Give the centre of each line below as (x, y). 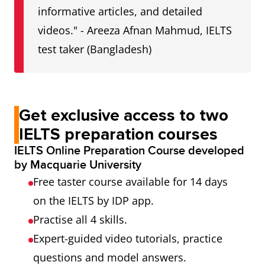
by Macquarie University (78, 165)
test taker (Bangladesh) (95, 49)
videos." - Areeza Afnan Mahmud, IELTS (135, 30)
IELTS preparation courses (118, 134)
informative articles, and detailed (120, 11)
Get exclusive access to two (124, 115)
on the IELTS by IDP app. (93, 201)
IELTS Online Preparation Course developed (129, 151)
